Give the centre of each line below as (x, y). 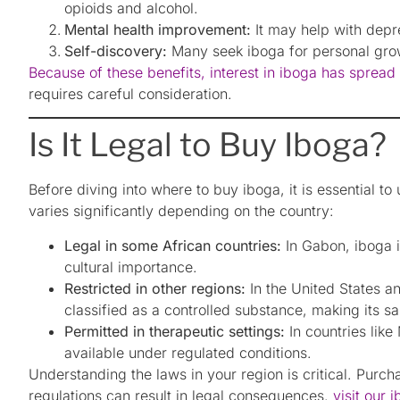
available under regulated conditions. (188, 352)
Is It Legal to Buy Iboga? (208, 145)
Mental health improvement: (158, 29)
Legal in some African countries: (173, 245)
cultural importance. (131, 267)
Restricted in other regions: (155, 288)
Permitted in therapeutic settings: (175, 331)
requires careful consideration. (130, 93)
